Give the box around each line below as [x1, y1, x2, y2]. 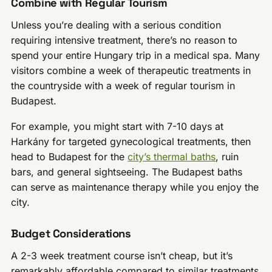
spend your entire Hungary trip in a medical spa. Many [11, 49, 260, 61]
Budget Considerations [11, 226, 131, 241]
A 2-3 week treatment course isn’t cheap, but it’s [11, 250, 233, 262]
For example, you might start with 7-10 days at [11, 120, 224, 133]
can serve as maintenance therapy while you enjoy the [11, 181, 259, 194]
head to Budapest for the [11, 151, 128, 163]
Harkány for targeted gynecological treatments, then [11, 135, 251, 148]
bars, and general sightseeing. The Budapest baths [11, 166, 243, 178]
